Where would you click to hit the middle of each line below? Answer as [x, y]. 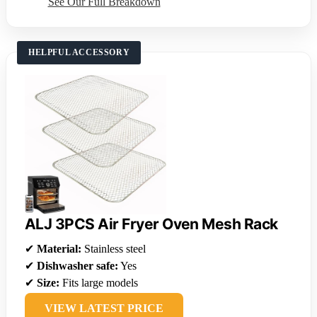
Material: [59, 249]
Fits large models [99, 283]
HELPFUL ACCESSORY [79, 53]
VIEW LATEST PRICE [104, 309]
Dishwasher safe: [77, 266]
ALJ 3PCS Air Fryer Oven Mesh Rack [151, 224]
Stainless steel [114, 249]
